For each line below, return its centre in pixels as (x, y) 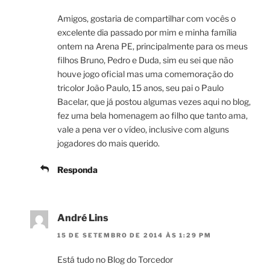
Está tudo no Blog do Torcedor (115, 259)
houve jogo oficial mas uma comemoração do (145, 74)
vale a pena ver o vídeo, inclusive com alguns (143, 130)
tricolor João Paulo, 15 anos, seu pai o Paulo (140, 88)
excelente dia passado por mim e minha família (147, 33)
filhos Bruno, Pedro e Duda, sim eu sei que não (145, 60)
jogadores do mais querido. (108, 143)
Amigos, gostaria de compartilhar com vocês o (146, 19)
